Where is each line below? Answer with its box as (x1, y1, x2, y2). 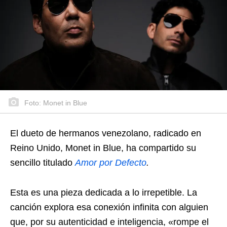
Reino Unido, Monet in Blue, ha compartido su (10, 142, 196, 153)
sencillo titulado (10, 157, 75, 168)
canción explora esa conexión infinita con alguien (10, 202, 208, 212)
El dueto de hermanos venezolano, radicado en (10, 128, 201, 138)
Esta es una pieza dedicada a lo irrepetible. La (10, 187, 197, 198)
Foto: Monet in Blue (22, 98, 87, 107)
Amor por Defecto (75, 157, 146, 168)
